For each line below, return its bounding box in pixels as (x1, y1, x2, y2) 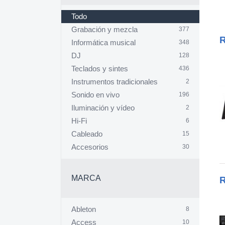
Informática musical (71, 39, 136, 47)
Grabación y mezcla (71, 26, 138, 34)
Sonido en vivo (71, 91, 120, 99)
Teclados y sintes (71, 65, 128, 73)
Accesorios (71, 143, 108, 151)
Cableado (71, 130, 102, 138)
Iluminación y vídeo (71, 104, 135, 112)
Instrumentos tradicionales (71, 78, 158, 86)
